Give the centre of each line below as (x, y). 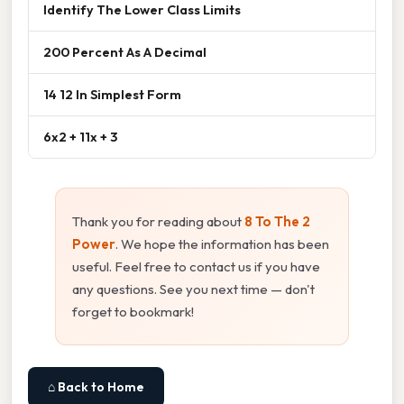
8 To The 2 (277, 222)
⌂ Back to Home (96, 387)
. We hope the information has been (222, 244)
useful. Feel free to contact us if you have (196, 267)
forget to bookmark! (133, 312)
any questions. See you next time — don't (193, 289)
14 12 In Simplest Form (112, 95)
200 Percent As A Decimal (125, 52)
